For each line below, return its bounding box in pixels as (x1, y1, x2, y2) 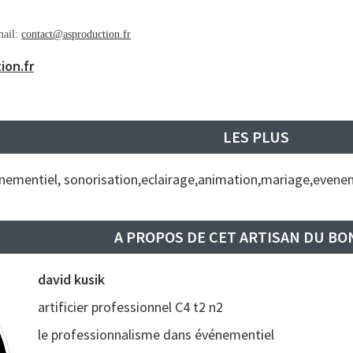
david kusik (37, 270, 105, 289)
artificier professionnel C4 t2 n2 (37, 298, 223, 317)
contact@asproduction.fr (21, 28, 132, 41)
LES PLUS (223, 127, 290, 147)
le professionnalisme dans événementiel (37, 325, 274, 344)
